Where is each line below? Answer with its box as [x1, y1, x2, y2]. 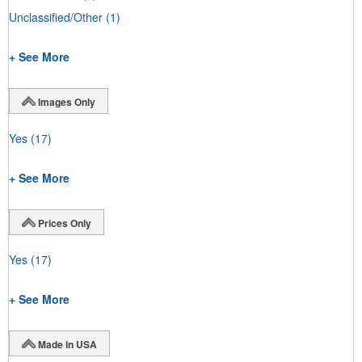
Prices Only [38, 215, 91, 230]
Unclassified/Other [9, 8, 103, 25]
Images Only [38, 94, 95, 109]
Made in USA [38, 336, 97, 351]
